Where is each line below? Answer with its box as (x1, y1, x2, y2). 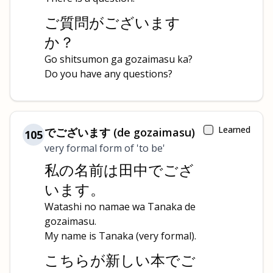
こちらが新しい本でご (44, 250, 196, 270)
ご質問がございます (44, 12, 180, 32)
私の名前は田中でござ (44, 160, 194, 180)
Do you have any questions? (44, 67, 172, 80)
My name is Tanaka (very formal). (44, 229, 196, 243)
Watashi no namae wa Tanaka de (44, 200, 196, 213)
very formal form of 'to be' (44, 141, 165, 155)
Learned (218, 124, 250, 135)
